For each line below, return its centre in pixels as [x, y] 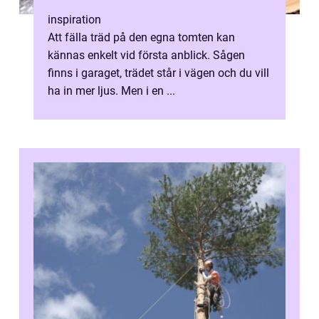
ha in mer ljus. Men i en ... [111, 91]
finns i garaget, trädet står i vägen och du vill [158, 73]
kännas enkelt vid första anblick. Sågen [146, 55]
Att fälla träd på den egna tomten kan [141, 37]
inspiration [74, 20]
